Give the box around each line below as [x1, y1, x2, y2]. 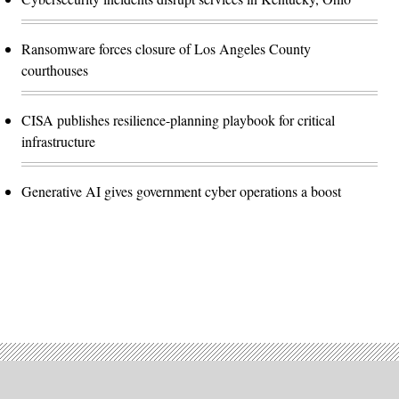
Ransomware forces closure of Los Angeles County [21, 38, 311, 58]
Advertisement [198, 281, 280, 300]
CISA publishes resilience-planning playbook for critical [21, 110, 335, 129]
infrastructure [21, 131, 95, 151]
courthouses [21, 60, 88, 79]
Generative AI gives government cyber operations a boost [21, 181, 341, 200]
